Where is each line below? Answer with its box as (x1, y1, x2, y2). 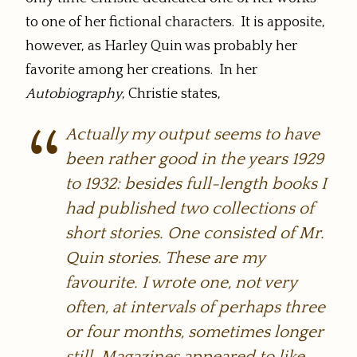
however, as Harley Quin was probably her (25, 38, 297, 55)
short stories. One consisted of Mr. (65, 224, 325, 243)
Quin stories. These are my (65, 249, 265, 268)
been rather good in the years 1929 (65, 150, 324, 169)
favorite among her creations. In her (25, 62, 257, 79)
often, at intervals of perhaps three (65, 298, 326, 317)
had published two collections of (65, 199, 315, 218)
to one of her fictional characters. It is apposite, (25, 14, 325, 31)
